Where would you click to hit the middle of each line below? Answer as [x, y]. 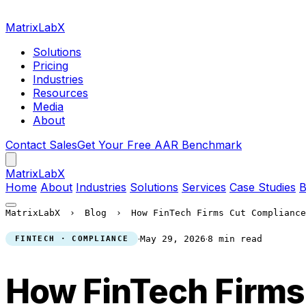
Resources [60, 93]
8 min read [235, 239]
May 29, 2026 [173, 239]
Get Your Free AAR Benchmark [159, 145]
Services [204, 187]
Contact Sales [41, 145]
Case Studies [263, 187]
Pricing [51, 66]
